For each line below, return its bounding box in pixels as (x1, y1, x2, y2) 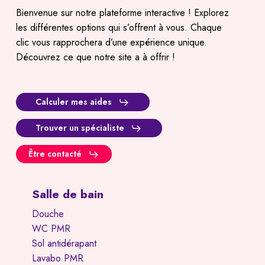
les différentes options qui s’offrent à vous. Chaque (15, 20, 222, 34)
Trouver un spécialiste (35, 122, 125, 134)
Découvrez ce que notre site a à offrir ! (15, 50, 175, 64)
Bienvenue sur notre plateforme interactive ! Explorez (15, 5, 229, 20)
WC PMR (31, 221, 70, 235)
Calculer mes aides (35, 96, 112, 108)
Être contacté (28, 148, 82, 160)
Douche (31, 206, 64, 221)
